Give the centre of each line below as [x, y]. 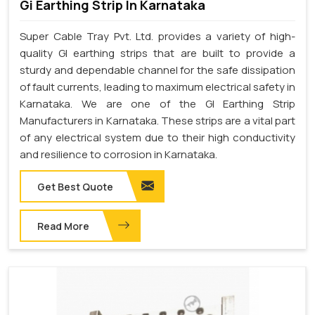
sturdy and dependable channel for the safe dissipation [157, 70]
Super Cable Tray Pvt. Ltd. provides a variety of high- [157, 37]
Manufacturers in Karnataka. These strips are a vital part [157, 121]
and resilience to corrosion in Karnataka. [118, 155]
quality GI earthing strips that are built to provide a [157, 53]
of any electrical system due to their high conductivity [157, 138]
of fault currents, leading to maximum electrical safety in [157, 87]
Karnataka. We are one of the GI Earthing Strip [157, 104]
